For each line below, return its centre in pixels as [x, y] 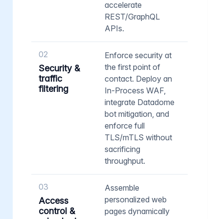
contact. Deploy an [138, 78]
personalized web [136, 199]
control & [57, 211]
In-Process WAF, [135, 90]
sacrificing [122, 149]
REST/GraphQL [132, 16]
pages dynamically [137, 211]
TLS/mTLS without [138, 137]
